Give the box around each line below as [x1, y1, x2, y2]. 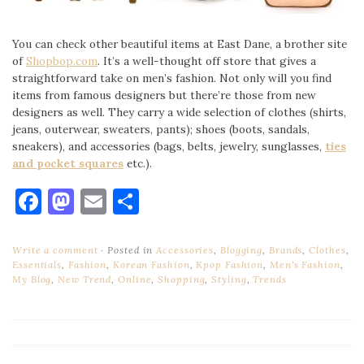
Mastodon [74, 184, 193, 218]
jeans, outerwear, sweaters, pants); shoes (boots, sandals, [12, 121, 310, 136]
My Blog [12, 272, 52, 285]
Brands [268, 243, 303, 256]
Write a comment [12, 243, 98, 256]
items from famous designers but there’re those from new [12, 87, 316, 102]
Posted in [104, 243, 157, 256]
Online [118, 272, 152, 285]
